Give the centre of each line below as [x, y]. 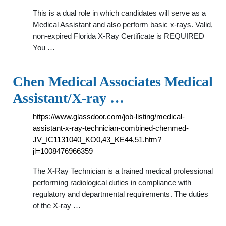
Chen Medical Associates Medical [113, 81]
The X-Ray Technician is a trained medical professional [123, 171]
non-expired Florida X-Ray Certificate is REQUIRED [119, 36]
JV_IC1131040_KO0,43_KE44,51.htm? [97, 139]
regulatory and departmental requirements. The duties [121, 194]
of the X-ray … [57, 206]
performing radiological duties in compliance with [112, 182]
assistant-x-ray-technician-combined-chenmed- [111, 128]
